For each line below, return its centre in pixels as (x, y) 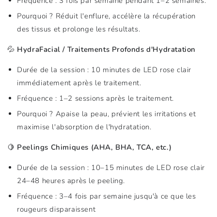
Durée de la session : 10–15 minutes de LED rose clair (111, 168)
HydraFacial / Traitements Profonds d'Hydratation (107, 49)
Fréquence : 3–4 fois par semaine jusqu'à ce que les (107, 196)
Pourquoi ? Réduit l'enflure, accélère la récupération (106, 16)
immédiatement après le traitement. (79, 83)
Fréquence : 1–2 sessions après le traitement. (95, 98)
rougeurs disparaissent (56, 209)
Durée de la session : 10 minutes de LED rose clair (104, 70)
